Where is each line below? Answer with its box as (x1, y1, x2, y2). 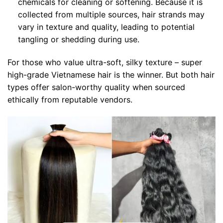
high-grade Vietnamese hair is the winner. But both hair (7, 70, 215, 80)
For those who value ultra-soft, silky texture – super (7, 57, 202, 68)
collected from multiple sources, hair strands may (17, 9, 205, 20)
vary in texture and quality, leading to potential (17, 22, 195, 32)
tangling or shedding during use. (17, 34, 139, 45)
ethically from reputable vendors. (7, 95, 132, 105)
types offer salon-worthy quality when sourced (7, 82, 185, 93)
